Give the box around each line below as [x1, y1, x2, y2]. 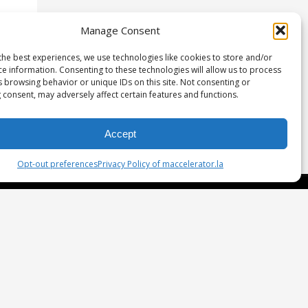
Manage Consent [80, 23, 160, 37]
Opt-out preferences [16, 158, 98, 170]
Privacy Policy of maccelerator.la [97, 158, 223, 170]
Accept [104, 127, 136, 140]
